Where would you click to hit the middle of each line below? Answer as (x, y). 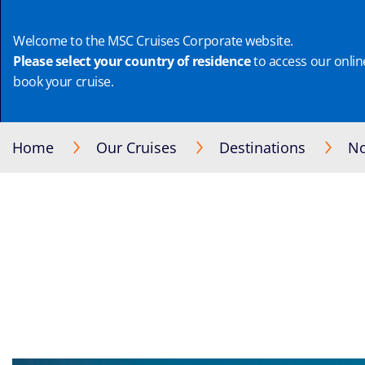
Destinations (262, 147)
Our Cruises (136, 147)
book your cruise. (64, 81)
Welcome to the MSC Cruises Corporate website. (153, 40)
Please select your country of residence (132, 61)
